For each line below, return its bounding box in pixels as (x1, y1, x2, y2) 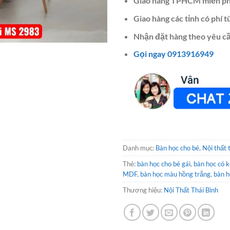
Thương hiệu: (123, 185, 164, 194)
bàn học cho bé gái (137, 159, 190, 168)
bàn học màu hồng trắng (140, 169, 210, 178)
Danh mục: (123, 143, 156, 152)
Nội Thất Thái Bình (164, 185, 218, 194)
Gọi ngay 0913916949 (133, 49, 214, 59)
